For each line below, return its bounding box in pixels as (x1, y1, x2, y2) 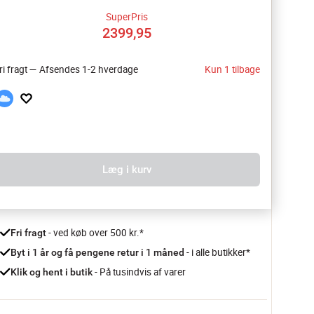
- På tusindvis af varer (93, 266, 186, 278)
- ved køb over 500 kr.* (46, 226, 144, 239)
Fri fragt (11, 227, 46, 238)
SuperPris (106, 11, 148, 23)
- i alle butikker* (186, 246, 250, 259)
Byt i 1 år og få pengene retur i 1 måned (11, 247, 186, 258)
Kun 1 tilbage (205, 63, 260, 76)
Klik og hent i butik (11, 266, 93, 278)
